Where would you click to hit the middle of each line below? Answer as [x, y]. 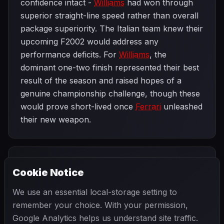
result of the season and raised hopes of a [101, 80]
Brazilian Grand [165, 173]
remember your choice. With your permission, [100, 205]
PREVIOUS [44, 163]
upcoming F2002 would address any [89, 41]
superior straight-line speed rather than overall [109, 15]
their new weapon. [56, 119]
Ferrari [148, 106]
